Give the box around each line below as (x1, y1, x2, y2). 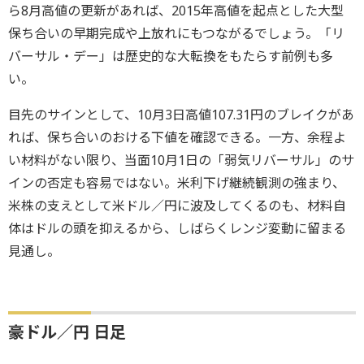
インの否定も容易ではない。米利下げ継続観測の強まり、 (8, 174, 345, 193)
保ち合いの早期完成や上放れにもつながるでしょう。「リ (8, 24, 344, 43)
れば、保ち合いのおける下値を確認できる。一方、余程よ (8, 128, 346, 147)
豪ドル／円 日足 (8, 321, 126, 344)
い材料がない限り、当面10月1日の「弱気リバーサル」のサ (8, 151, 354, 170)
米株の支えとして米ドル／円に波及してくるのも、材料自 (8, 197, 346, 215)
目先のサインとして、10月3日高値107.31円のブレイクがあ (8, 106, 354, 124)
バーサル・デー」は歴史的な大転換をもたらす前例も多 (8, 47, 333, 66)
